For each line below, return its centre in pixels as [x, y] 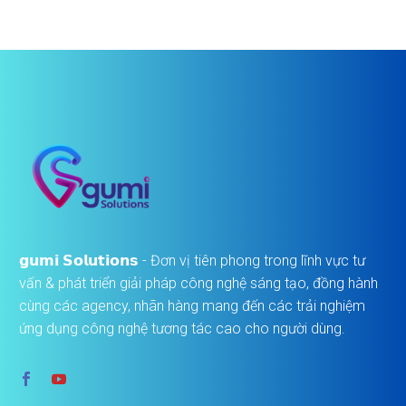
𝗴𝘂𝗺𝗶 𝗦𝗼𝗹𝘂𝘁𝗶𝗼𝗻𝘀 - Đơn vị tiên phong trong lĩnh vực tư [192, 260]
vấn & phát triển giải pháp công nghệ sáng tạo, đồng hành [198, 283]
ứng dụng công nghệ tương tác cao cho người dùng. [182, 328]
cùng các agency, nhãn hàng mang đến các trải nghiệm [192, 305]
